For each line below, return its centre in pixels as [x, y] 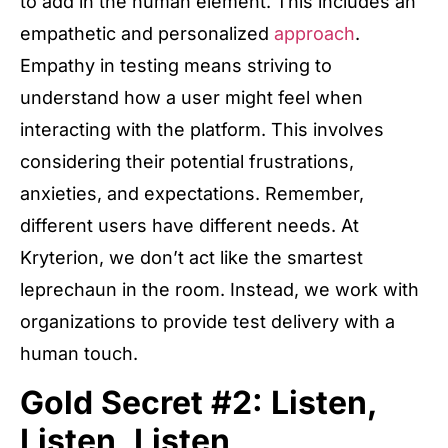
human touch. [81, 354]
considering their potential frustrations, [187, 162]
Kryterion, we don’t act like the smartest [191, 258]
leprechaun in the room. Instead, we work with [219, 290]
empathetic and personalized [147, 34]
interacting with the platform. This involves [202, 130]
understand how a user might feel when [191, 98]
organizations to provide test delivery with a [207, 322]
